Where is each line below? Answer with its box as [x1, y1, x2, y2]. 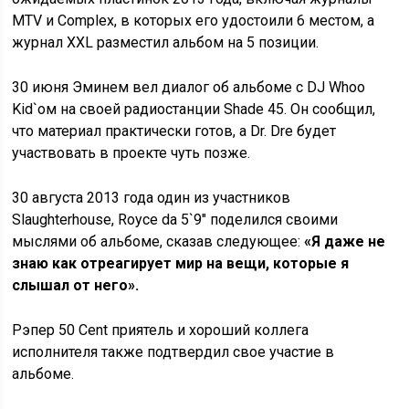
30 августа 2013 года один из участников [12, 188, 291, 206]
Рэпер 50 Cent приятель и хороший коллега [12, 320, 309, 339]
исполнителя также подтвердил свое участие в [12, 342, 335, 361]
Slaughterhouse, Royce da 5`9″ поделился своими [12, 210, 339, 228]
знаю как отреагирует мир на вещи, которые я [12, 254, 350, 272]
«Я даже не [304, 232, 386, 250]
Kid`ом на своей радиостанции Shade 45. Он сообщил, [12, 100, 376, 118]
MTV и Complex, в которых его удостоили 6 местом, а [12, 11, 375, 29]
